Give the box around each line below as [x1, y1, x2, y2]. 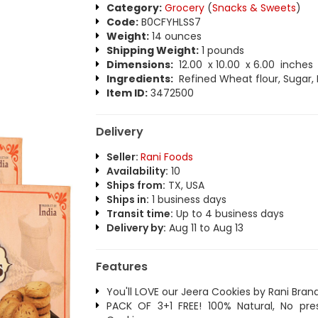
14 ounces [148, 29, 202, 43]
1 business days [148, 192, 226, 207]
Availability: [106, 164, 168, 178]
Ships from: [106, 178, 165, 192]
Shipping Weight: [106, 43, 199, 57]
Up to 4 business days [172, 207, 284, 221]
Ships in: [106, 192, 149, 207]
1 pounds [198, 43, 244, 57]
